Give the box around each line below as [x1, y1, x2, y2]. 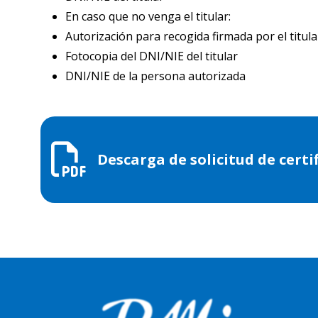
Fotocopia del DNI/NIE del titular [65, 48, 238, 64]
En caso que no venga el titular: [65, 9, 231, 24]
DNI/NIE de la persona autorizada [65, 68, 246, 84]
